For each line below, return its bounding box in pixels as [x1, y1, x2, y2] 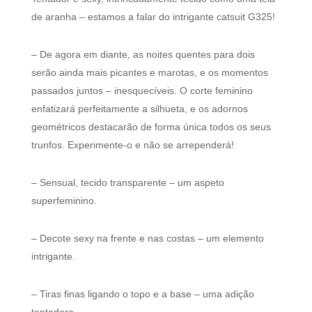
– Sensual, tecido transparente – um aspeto [31, 177, 224, 189]
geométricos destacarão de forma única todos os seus [31, 121, 271, 133]
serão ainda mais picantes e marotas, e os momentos [31, 67, 268, 79]
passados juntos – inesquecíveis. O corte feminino [31, 85, 253, 97]
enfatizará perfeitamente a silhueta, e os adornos [31, 103, 248, 115]
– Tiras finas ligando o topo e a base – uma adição [31, 288, 254, 300]
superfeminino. [31, 195, 97, 207]
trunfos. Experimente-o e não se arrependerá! [31, 139, 234, 151]
